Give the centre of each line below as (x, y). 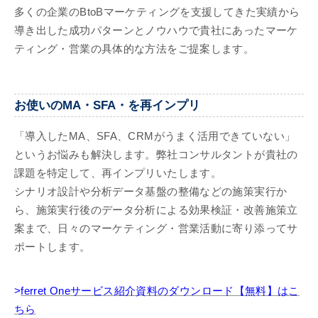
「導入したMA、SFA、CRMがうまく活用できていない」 (155, 137)
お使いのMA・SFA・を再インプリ (107, 105)
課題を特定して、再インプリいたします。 (118, 174)
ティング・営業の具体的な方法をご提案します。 (135, 49)
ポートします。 (53, 247)
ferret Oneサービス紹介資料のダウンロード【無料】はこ (160, 291)
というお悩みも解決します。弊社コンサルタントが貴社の (156, 155)
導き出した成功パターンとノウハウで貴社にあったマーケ (156, 30)
